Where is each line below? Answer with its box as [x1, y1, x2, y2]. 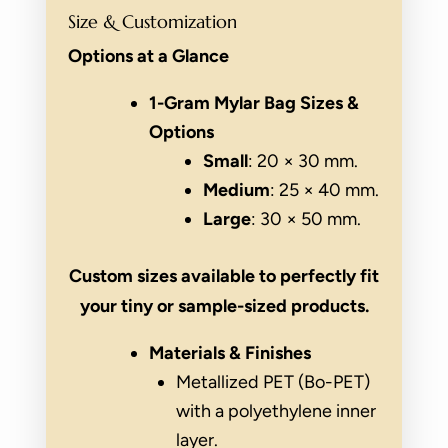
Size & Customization [68, 9, 237, 33]
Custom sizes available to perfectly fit [69, 264, 379, 287]
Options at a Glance [68, 44, 229, 67]
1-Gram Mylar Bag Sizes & [149, 91, 359, 114]
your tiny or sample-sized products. [79, 294, 369, 317]
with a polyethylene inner [176, 399, 376, 422]
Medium [203, 178, 270, 201]
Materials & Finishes [149, 341, 311, 364]
